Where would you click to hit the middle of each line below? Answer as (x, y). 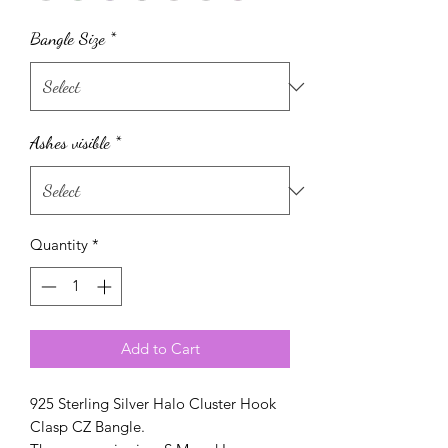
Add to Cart (160, 348)
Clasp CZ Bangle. (87, 426)
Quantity (59, 245)
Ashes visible (70, 142)
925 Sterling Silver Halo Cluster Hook (153, 403)
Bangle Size (67, 38)
